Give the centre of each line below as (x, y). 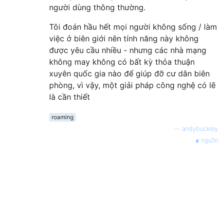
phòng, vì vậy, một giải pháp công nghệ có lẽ (132, 85)
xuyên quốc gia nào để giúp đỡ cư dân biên (129, 73)
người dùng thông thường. (97, 7)
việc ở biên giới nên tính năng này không (124, 38)
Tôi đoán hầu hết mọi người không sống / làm (133, 27)
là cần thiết (70, 97)
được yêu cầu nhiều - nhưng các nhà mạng (128, 50)
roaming (62, 117)
